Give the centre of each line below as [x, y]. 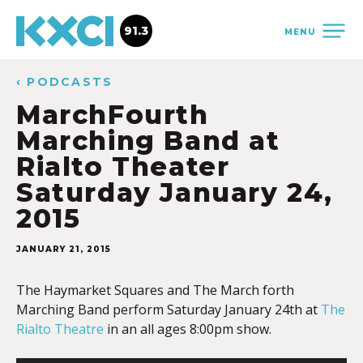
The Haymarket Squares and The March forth [155, 290]
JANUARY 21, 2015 [64, 249]
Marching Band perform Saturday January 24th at [169, 310]
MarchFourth [113, 115]
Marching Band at [148, 141]
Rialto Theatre [60, 329]
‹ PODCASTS [65, 82]
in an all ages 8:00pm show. [188, 329]
